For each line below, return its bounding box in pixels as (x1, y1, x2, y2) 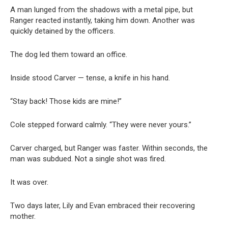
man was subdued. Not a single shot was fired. (10, 154, 166, 163)
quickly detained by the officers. (10, 26, 115, 36)
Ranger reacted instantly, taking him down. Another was (10, 15, 195, 25)
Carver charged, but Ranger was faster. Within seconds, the (10, 143, 208, 153)
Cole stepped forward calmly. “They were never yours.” (10, 120, 191, 129)
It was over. (10, 177, 48, 187)
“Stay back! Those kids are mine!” (10, 96, 122, 106)
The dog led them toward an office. (10, 49, 127, 59)
